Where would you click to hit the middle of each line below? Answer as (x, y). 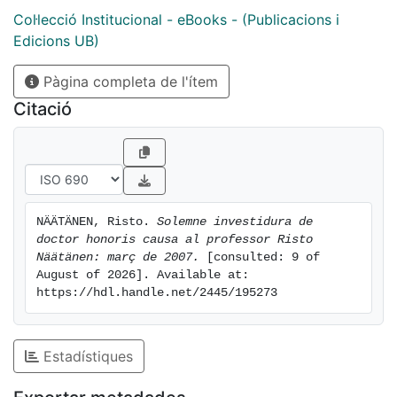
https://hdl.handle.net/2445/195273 (157, 292)
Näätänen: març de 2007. (118, 257)
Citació (43, 109)
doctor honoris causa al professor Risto (175, 239)
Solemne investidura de (235, 222)
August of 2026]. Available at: (143, 275)
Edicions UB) (56, 40)
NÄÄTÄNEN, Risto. (97, 222)
